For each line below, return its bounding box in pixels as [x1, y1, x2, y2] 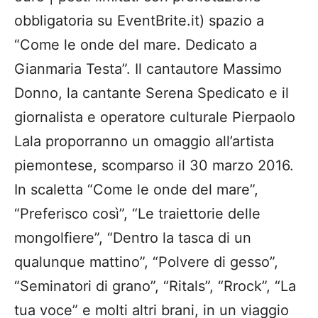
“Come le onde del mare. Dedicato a [14, 36, 257, 54]
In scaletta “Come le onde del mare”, [14, 181, 258, 199]
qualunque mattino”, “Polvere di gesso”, [14, 253, 278, 271]
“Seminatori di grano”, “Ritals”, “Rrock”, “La [14, 278, 296, 295]
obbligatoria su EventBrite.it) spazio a [14, 12, 264, 30]
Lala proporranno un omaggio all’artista [14, 133, 274, 150]
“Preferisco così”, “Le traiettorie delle [14, 205, 261, 223]
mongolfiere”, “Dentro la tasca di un [14, 229, 251, 247]
